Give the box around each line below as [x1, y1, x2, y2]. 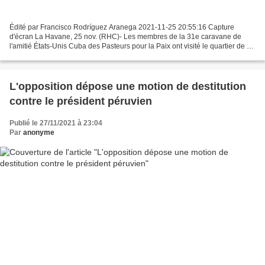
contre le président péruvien [9, 95, 152, 108]
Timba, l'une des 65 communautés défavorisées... [9, 51, 168, 60]
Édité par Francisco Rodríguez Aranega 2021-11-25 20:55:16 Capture [9, 23, 234, 32]
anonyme [23, 128, 54, 137]
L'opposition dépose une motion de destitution [9, 80, 246, 93]
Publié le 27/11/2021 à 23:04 [9, 119, 102, 128]
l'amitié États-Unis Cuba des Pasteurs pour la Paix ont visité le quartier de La [9, 42, 255, 51]
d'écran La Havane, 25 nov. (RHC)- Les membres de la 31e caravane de [9, 33, 241, 41]
